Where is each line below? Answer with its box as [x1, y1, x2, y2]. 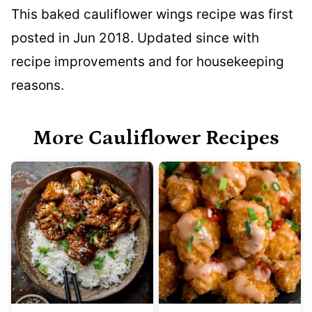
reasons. [11, 77, 64, 93]
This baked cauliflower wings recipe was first [11, 6, 293, 22]
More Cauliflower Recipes [33, 125, 279, 150]
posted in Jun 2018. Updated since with [11, 29, 259, 46]
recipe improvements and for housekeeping [11, 53, 284, 70]
